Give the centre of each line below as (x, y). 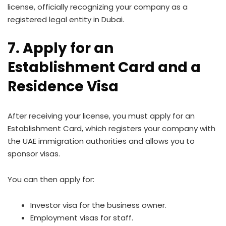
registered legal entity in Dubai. (66, 19)
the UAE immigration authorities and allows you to (101, 141)
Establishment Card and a (104, 67)
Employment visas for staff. (82, 218)
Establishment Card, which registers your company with (111, 128)
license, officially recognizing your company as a (98, 7)
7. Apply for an (61, 48)
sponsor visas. (34, 154)
